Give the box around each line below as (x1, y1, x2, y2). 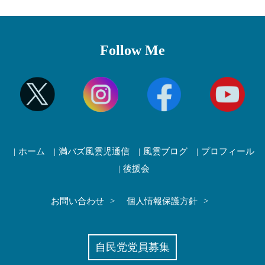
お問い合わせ (51, 196, 104, 206)
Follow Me (100, 42, 165, 58)
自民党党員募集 (95, 241, 170, 254)
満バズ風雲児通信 (59, 146, 130, 156)
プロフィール (201, 146, 254, 156)
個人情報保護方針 (127, 196, 198, 206)
